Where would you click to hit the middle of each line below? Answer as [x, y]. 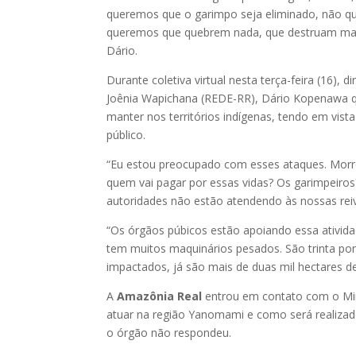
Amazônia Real [160, 296]
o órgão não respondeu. [169, 332]
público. [126, 134]
